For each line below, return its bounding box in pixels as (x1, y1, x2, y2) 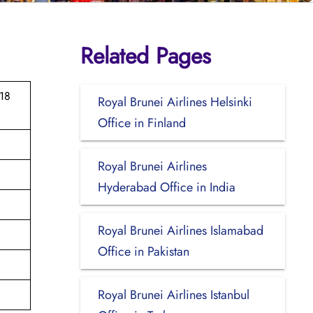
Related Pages (80, 39, 211, 72)
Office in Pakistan (97, 242, 189, 261)
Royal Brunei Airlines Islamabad (97, 221, 263, 240)
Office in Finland (97, 113, 186, 132)
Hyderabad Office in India (97, 177, 235, 196)
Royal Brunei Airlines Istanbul (97, 285, 249, 304)
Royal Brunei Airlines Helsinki (97, 92, 252, 111)
